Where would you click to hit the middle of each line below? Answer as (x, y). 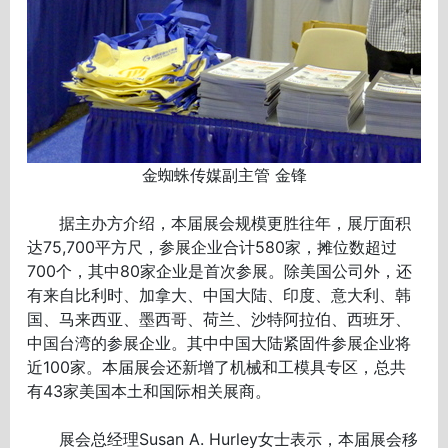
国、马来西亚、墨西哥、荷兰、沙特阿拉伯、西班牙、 (219, 318)
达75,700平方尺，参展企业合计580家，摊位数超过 (212, 246)
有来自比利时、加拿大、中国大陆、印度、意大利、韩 (219, 294)
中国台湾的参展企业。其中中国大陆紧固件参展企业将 (219, 342)
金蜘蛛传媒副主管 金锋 (224, 174)
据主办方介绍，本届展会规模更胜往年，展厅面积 (219, 222)
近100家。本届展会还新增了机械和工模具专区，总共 (217, 366)
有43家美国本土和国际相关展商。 (149, 390)
